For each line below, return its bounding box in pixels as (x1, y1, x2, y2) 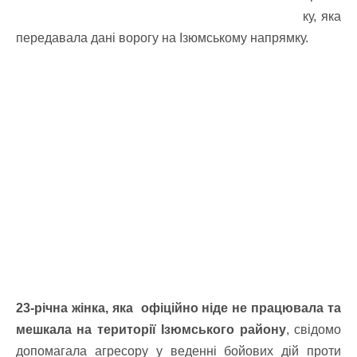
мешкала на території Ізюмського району (16, 323, 286, 336)
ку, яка (303, 10, 341, 23)
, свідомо (285, 323, 342, 336)
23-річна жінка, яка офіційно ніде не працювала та (16, 301, 341, 315)
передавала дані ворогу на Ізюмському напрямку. (16, 31, 308, 45)
